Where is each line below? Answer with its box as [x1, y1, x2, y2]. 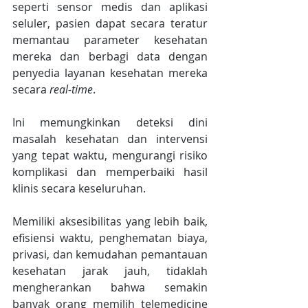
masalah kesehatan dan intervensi [12, 131, 208, 147]
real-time [49, 82, 93, 98]
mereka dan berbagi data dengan [12, 49, 208, 65]
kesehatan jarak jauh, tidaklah [12, 263, 208, 279]
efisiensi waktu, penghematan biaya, [12, 230, 208, 246]
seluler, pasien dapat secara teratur [12, 16, 208, 32]
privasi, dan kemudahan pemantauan [12, 247, 208, 263]
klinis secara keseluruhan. [12, 181, 146, 197]
